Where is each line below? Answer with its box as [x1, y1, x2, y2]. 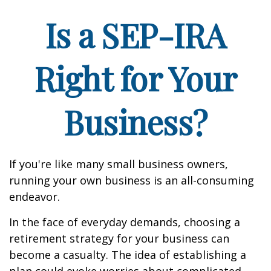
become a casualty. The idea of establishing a [9, 247, 246, 262]
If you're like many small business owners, [9, 157, 228, 171]
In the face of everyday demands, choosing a [9, 215, 240, 229]
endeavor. [9, 189, 60, 204]
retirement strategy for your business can [9, 231, 229, 246]
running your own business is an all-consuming [9, 173, 254, 188]
